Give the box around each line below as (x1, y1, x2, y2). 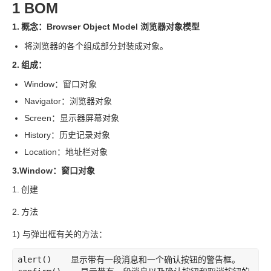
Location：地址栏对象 (24, 147, 108, 157)
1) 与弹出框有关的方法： (12, 229, 107, 239)
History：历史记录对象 (24, 130, 110, 140)
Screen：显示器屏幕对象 (24, 113, 119, 123)
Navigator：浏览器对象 (24, 96, 112, 106)
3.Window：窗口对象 (12, 166, 95, 175)
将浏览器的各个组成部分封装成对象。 (24, 41, 168, 51)
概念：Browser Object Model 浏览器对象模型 (21, 22, 200, 31)
